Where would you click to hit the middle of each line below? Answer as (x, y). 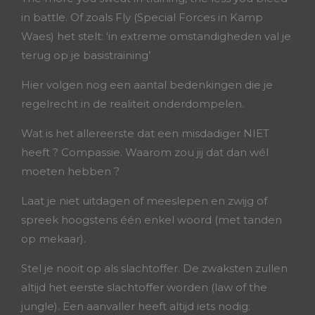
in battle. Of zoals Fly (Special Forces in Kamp (142, 17)
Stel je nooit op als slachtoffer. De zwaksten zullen (154, 268)
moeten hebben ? (70, 171)
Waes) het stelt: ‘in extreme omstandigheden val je (156, 36)
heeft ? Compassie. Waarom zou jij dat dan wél (145, 152)
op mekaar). (53, 239)
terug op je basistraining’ (86, 55)
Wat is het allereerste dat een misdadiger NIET (145, 133)
